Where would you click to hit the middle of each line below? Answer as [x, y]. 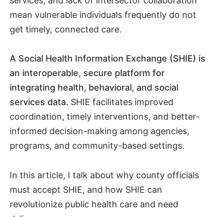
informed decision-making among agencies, [100, 131]
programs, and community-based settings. [97, 146]
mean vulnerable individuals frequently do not [103, 15]
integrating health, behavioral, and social [94, 88]
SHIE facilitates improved [121, 102]
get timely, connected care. [66, 29]
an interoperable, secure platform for [87, 73]
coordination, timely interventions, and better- [105, 117]
